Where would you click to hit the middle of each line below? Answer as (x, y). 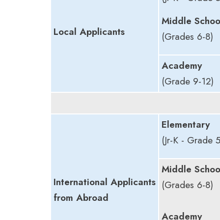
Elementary (186, 124)
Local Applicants (89, 31)
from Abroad (81, 197)
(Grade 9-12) (188, 81)
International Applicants (105, 182)
